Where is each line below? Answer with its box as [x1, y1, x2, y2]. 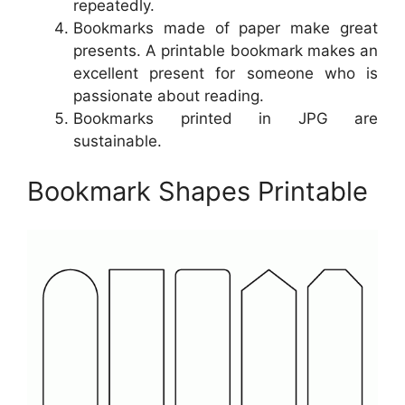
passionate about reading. [73, 87, 264, 106]
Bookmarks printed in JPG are [73, 109, 378, 128]
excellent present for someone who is [73, 64, 378, 83]
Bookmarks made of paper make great [73, 19, 378, 38]
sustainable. [73, 132, 162, 151]
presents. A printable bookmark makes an [73, 42, 378, 61]
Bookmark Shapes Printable [27, 174, 368, 207]
